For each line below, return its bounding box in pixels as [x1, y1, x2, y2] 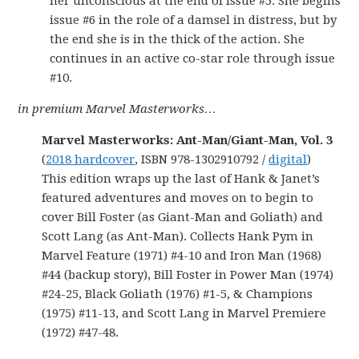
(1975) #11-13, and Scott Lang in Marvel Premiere [42, 305, 327, 321]
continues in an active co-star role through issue [50, 50, 336, 66]
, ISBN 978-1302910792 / [135, 151, 269, 167]
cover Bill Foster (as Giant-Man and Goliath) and [42, 209, 324, 224]
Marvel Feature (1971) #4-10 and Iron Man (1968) [42, 248, 322, 263]
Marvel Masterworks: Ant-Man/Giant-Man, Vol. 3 [42, 132, 333, 147]
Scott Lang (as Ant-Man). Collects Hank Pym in [42, 228, 314, 244]
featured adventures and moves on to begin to [42, 190, 314, 205]
